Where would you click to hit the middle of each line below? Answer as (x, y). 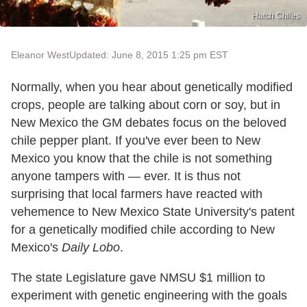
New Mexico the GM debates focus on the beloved (149, 122)
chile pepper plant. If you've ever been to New (136, 140)
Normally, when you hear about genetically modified (152, 87)
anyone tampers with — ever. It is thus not (126, 176)
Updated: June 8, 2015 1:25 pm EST (149, 54)
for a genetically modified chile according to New (143, 229)
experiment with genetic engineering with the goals (149, 295)
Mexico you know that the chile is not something (142, 158)
